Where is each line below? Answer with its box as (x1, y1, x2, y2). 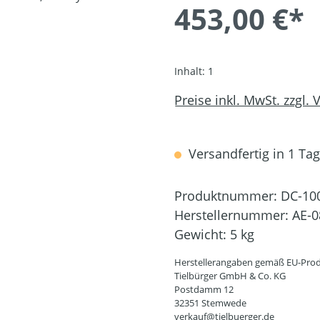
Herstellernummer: (174, 206, 292, 224)
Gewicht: (174, 226, 230, 244)
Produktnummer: (174, 187, 281, 205)
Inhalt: (174, 64, 208, 79)
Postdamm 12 (174, 283, 234, 296)
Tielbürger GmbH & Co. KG (174, 269, 286, 283)
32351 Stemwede (174, 296, 246, 310)
